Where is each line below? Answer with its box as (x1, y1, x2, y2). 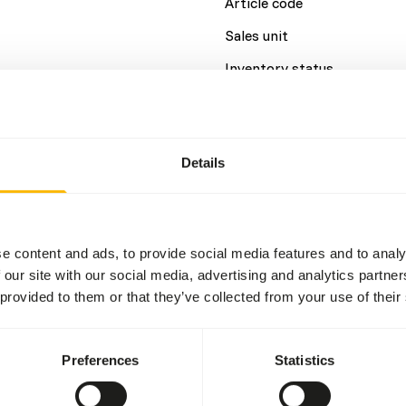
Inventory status (225, 59, 333, 77)
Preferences (62, 352, 140, 368)
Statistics (275, 352, 334, 368)
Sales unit (225, 26, 288, 44)
